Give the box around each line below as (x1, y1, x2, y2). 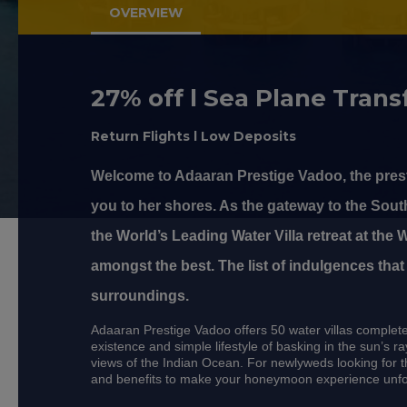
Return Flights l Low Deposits (91, 128, 296, 144)
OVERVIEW (109, 5, 183, 21)
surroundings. (91, 288, 189, 303)
